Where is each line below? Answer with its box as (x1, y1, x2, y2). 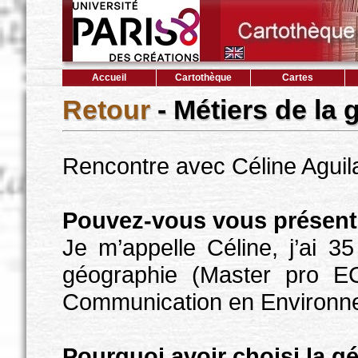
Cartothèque (174, 72, 232, 83)
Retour (62, 94, 150, 125)
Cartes (281, 72, 313, 83)
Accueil (91, 72, 126, 83)
